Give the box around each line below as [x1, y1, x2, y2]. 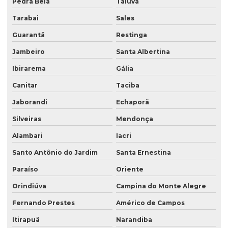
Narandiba [116, 216, 152, 224]
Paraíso [12, 165, 38, 174]
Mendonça [116, 115, 153, 123]
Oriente [116, 165, 144, 174]
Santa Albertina [116, 48, 170, 56]
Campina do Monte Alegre [116, 182, 206, 190]
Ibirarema [12, 65, 46, 73]
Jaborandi [12, 98, 47, 106]
